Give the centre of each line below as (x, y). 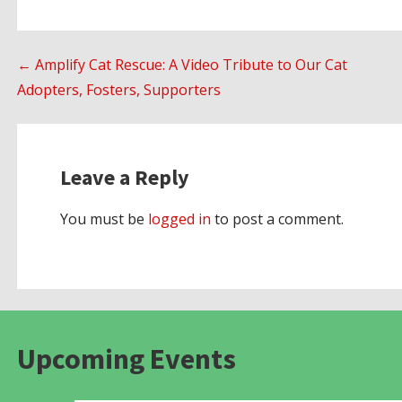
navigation (83, 111)
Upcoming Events (126, 359)
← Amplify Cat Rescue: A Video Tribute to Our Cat (182, 65)
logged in (179, 219)
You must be (104, 219)
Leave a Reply (124, 178)
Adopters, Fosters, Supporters (118, 90)
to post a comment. (277, 219)
